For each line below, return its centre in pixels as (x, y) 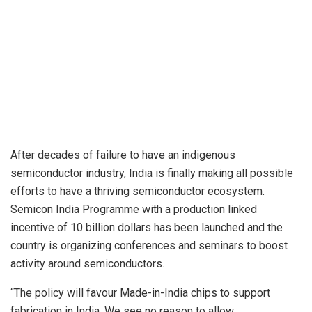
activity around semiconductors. (87, 263)
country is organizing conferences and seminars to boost (149, 245)
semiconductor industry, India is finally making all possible (152, 173)
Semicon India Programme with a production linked (134, 209)
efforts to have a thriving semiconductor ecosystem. (138, 191)
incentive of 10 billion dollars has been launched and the (147, 227)
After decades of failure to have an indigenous (123, 155)
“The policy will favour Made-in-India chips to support (140, 292)
